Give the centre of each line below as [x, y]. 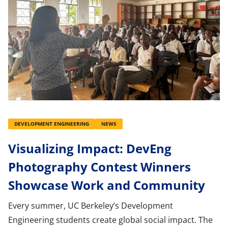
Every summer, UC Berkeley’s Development [91, 206]
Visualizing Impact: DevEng [90, 149]
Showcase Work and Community [107, 185]
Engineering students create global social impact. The [110, 220]
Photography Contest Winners [99, 167]
